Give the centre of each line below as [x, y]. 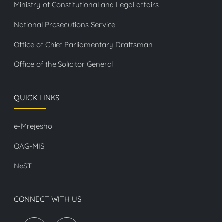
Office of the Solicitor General [63, 64]
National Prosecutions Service [65, 25]
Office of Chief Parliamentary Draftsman [83, 45]
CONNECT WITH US [48, 199]
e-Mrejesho [33, 126]
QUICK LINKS [37, 98]
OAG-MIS [29, 146]
